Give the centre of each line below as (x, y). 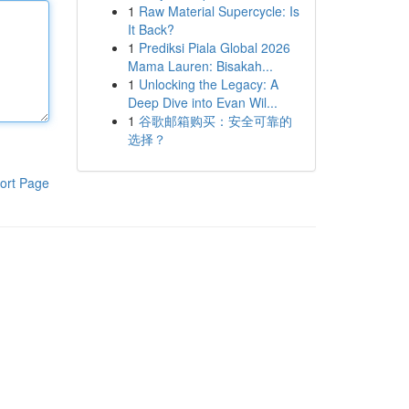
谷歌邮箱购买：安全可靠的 (215, 121)
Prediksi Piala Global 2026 (214, 47)
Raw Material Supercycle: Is (219, 11)
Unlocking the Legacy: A (208, 84)
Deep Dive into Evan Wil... (202, 102)
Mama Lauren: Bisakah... (200, 66)
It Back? (151, 29)
